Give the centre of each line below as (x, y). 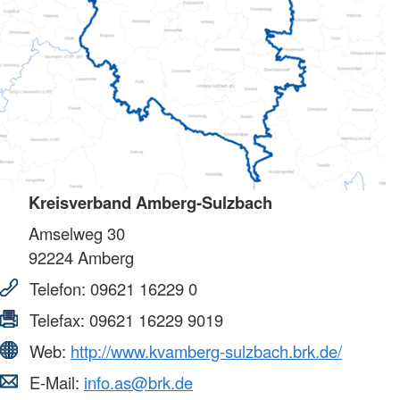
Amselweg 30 (77, 233)
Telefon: (58, 288)
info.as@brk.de (138, 382)
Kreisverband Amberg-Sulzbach (150, 202)
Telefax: (57, 319)
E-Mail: (54, 382)
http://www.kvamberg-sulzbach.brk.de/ (206, 350)
